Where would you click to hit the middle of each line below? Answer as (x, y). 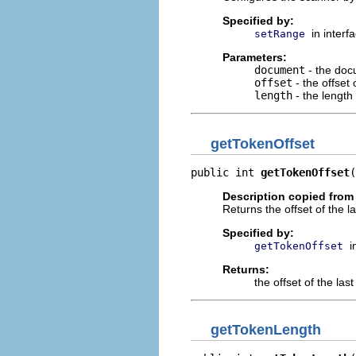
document (280, 70)
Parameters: (255, 57)
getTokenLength (266, 330)
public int (226, 172)
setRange (280, 34)
